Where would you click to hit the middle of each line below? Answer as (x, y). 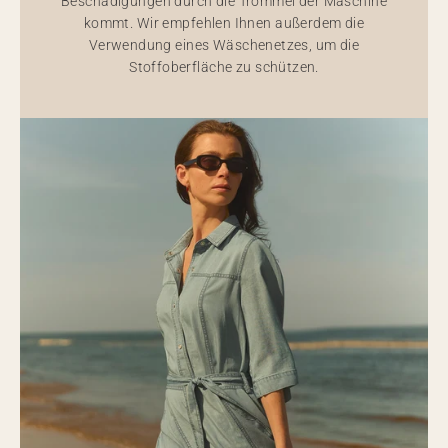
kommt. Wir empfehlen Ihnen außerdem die (224, 23)
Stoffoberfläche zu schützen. (224, 67)
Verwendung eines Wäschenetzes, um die (224, 45)
